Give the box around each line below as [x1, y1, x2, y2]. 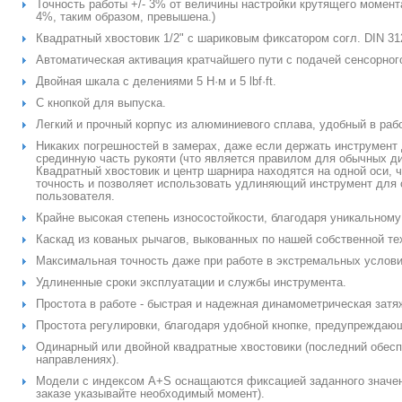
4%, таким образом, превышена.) [36, 10, 215, 23]
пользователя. [36, 189, 115, 203]
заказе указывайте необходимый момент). [36, 387, 265, 400]
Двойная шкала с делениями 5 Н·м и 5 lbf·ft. [36, 74, 276, 88]
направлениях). [36, 353, 119, 366]
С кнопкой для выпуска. [36, 96, 166, 109]
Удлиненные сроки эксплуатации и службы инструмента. [36, 275, 346, 289]
